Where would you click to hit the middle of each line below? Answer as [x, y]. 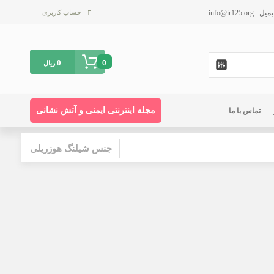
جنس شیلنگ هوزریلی [71, 149]
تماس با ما [245, 111]
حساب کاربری [61, 12]
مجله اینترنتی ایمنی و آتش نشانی [95, 110]
